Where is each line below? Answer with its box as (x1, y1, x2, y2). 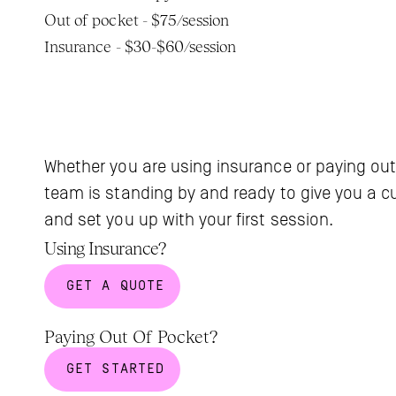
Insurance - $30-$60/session (44, 37, 237, 56)
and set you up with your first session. (44, 210, 333, 230)
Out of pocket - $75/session (44, 11, 230, 29)
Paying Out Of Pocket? (44, 326, 218, 347)
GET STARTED (66, 362, 165, 377)
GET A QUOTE (66, 278, 165, 293)
